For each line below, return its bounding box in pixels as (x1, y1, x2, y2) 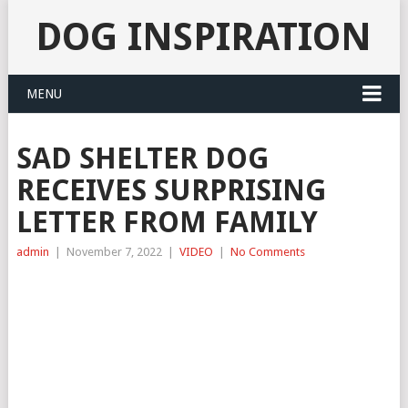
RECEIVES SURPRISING (15, 173, 326, 208)
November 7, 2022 (66, 245, 162, 259)
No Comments (229, 245, 305, 259)
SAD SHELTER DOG (15, 141, 269, 176)
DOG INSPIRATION (36, 15, 372, 59)
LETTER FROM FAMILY (15, 205, 318, 240)
